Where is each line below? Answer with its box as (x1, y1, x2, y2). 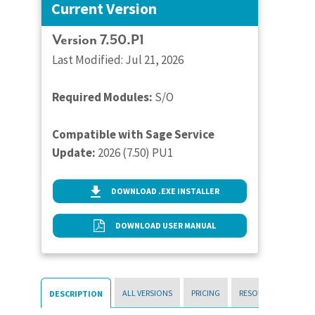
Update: (52, 145, 96, 160)
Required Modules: (52, 89, 153, 105)
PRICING (191, 288, 221, 298)
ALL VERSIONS (122, 288, 173, 298)
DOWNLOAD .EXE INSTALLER (110, 186, 219, 196)
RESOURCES (239, 288, 282, 298)
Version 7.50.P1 (52, 31, 145, 49)
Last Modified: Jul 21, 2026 (52, 52, 184, 67)
